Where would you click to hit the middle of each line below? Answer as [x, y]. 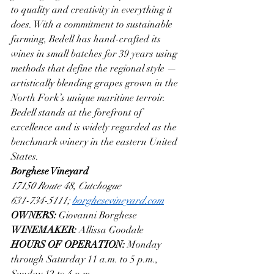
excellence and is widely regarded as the [95, 127]
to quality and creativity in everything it [93, 9]
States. [25, 156]
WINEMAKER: [45, 230]
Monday [146, 244]
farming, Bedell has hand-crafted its [87, 39]
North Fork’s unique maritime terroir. [89, 98]
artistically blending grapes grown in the [96, 83]
